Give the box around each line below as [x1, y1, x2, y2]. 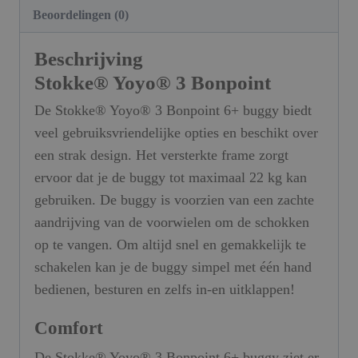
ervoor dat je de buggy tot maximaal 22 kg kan [34, 169, 307, 186]
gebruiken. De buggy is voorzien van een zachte [34, 192, 314, 209]
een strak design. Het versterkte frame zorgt [34, 147, 288, 164]
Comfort [34, 318, 103, 339]
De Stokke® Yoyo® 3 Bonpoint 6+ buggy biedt [34, 102, 312, 119]
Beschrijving [34, 48, 143, 70]
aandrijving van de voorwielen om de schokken [34, 214, 309, 231]
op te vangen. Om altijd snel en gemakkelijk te [34, 237, 306, 253]
